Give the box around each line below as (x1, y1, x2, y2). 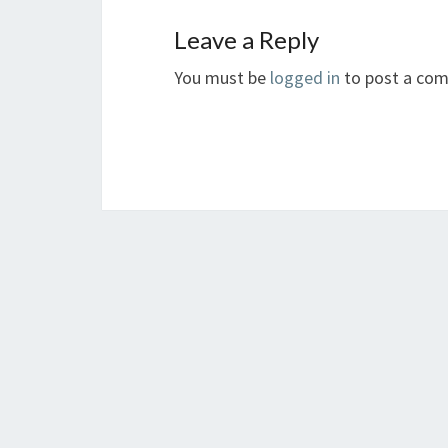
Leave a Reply (174, 25, 319, 55)
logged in (270, 66, 340, 90)
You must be (174, 66, 270, 90)
